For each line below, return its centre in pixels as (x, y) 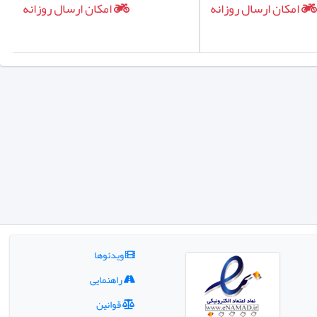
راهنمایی (106, 279)
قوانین (109, 304)
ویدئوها (109, 254)
